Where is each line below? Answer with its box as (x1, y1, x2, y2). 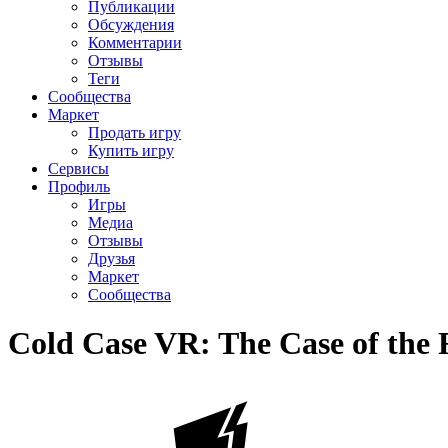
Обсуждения (88, 15, 174, 33)
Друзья (88, 249, 135, 267)
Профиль (48, 177, 110, 195)
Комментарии (88, 33, 182, 51)
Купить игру (88, 141, 174, 159)
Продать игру (88, 123, 181, 141)
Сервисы (48, 159, 109, 177)
